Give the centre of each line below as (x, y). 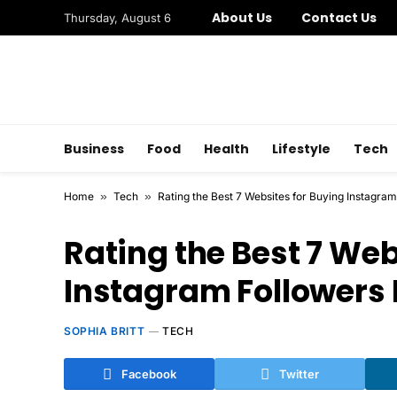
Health (226, 148)
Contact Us (339, 18)
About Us (242, 18)
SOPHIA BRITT (105, 331)
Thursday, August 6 (117, 17)
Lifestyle (301, 148)
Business (94, 148)
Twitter (299, 374)
